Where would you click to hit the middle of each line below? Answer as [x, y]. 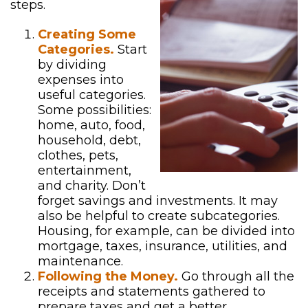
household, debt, [89, 140]
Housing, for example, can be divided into [166, 231]
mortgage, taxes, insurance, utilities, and [163, 246]
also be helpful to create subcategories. [159, 216]
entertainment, [85, 170]
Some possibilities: [95, 110]
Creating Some [87, 34]
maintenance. [80, 261]
